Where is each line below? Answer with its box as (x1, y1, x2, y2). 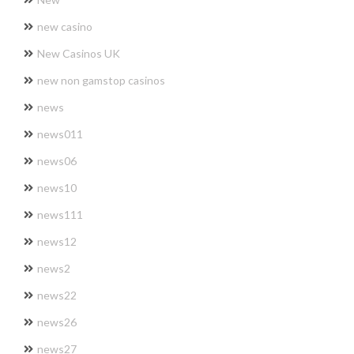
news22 (37, 288, 77, 302)
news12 (37, 234, 77, 248)
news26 (37, 314, 77, 329)
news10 (37, 180, 77, 194)
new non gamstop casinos (37, 73, 165, 87)
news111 (37, 207, 83, 221)
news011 (37, 126, 83, 141)
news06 (37, 153, 77, 168)
